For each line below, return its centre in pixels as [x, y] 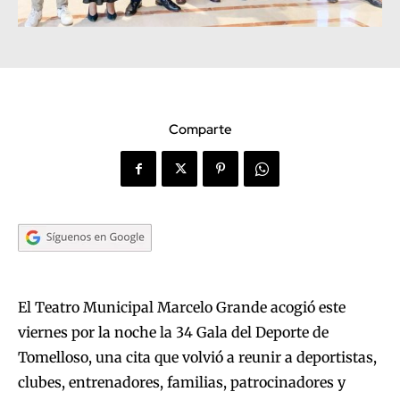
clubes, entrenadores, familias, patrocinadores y [182, 383]
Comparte [200, 130]
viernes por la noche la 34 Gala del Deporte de [173, 333]
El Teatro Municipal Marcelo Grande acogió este [182, 308]
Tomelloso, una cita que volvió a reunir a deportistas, [197, 358]
